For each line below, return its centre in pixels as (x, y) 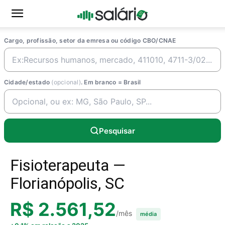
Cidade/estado (28, 82)
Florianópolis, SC (67, 183)
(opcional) (66, 82)
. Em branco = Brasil (111, 82)
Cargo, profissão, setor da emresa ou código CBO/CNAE (90, 40)
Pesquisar (117, 131)
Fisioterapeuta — (68, 165)
